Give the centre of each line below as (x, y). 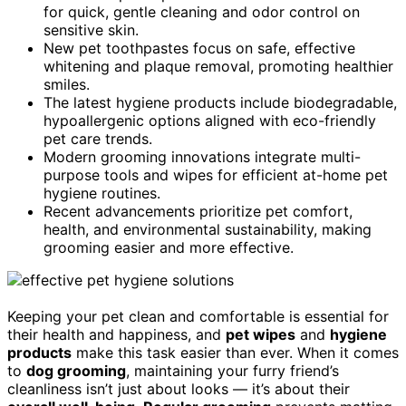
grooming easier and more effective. (169, 247)
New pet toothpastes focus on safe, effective (199, 48)
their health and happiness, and (116, 334)
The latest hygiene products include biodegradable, (220, 102)
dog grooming (76, 370)
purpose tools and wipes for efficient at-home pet (216, 174)
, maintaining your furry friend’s (232, 370)
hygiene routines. (102, 193)
